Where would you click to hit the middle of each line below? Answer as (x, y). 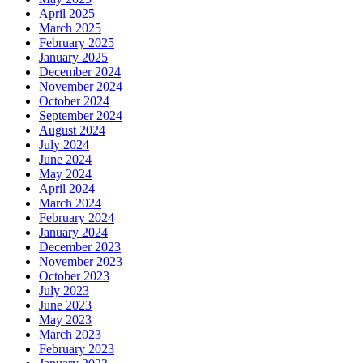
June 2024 (65, 160)
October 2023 (74, 276)
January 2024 (73, 233)
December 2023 (80, 247)
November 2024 (81, 87)
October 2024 (74, 101)
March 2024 (70, 203)
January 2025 (73, 58)
